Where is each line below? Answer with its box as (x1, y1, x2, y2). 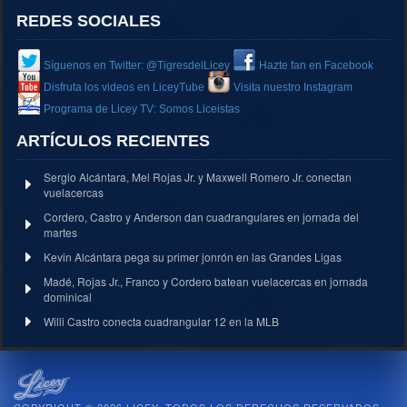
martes (44, 223, 77, 240)
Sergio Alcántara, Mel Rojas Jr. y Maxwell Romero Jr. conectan (44, 168, 352, 184)
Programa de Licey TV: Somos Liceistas (44, 102, 240, 115)
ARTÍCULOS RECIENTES (16, 131, 210, 150)
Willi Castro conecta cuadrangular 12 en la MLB (44, 313, 279, 329)
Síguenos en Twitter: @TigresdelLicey (44, 58, 230, 72)
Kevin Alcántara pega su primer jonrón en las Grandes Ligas (44, 248, 342, 264)
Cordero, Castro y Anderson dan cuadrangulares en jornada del (44, 208, 359, 224)
